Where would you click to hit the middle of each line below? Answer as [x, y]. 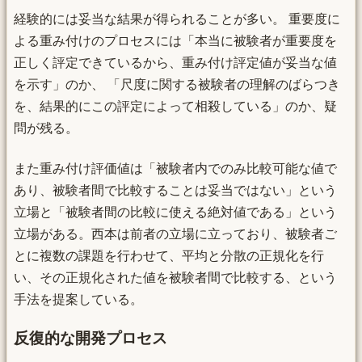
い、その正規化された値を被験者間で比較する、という [175, 277]
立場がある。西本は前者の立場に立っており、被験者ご [175, 234]
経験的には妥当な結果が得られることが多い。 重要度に [177, 19]
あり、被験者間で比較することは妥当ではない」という [175, 190]
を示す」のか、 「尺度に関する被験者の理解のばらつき [177, 85]
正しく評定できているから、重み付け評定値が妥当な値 [175, 63]
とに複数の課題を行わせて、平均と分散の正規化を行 [169, 255]
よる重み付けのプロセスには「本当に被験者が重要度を [175, 41]
